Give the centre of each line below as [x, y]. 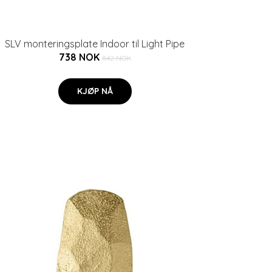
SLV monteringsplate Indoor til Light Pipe [95, 44]
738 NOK [80, 57]
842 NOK [116, 58]
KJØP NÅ [95, 91]
